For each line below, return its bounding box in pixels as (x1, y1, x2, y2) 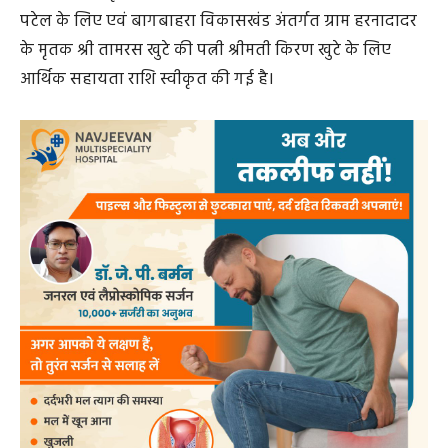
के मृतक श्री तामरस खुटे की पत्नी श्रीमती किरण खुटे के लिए (20, 37, 391, 65)
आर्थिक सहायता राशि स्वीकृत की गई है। (20, 66, 274, 94)
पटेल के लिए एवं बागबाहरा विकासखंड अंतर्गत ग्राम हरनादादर (20, 8, 417, 36)
